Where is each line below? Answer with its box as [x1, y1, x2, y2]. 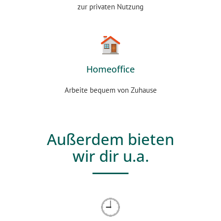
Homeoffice [86, 63, 135, 75]
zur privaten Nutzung [77, 2, 144, 12]
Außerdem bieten [47, 129, 174, 150]
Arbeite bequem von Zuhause [64, 85, 157, 95]
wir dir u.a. [72, 146, 149, 167]
